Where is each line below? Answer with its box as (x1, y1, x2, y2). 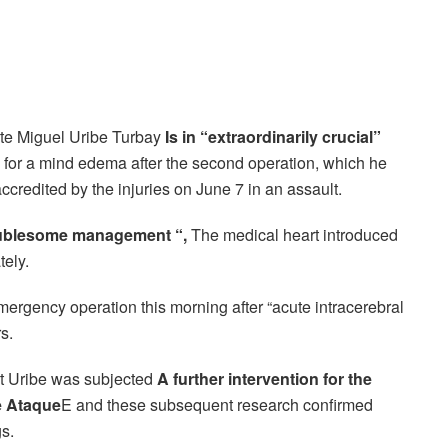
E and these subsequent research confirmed (61, 392, 373, 416)
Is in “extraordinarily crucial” (161, 124, 381, 148)
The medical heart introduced (191, 222, 398, 246)
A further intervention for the (157, 366, 372, 390)
